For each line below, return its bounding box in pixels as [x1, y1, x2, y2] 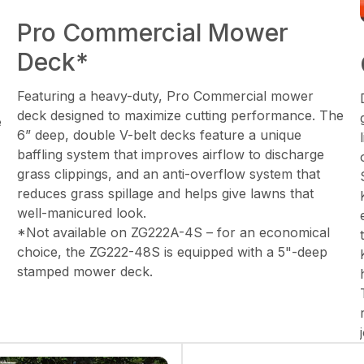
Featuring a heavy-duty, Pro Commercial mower [17, 88, 314, 105]
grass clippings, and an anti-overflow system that [17, 166, 321, 183]
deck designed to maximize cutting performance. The [17, 107, 344, 124]
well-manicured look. [17, 205, 147, 222]
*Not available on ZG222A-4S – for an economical [17, 224, 331, 241]
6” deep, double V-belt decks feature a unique [17, 127, 302, 144]
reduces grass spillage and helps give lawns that [17, 185, 314, 202]
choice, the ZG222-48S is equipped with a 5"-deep [17, 244, 328, 261]
